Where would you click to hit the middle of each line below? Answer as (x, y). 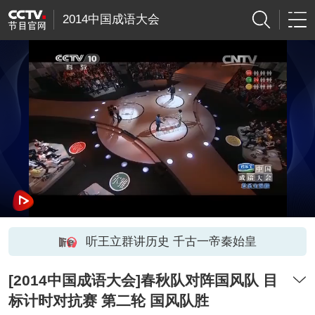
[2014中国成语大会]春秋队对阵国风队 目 (143, 281)
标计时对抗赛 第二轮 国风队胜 (108, 301)
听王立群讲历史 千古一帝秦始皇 (171, 241)
